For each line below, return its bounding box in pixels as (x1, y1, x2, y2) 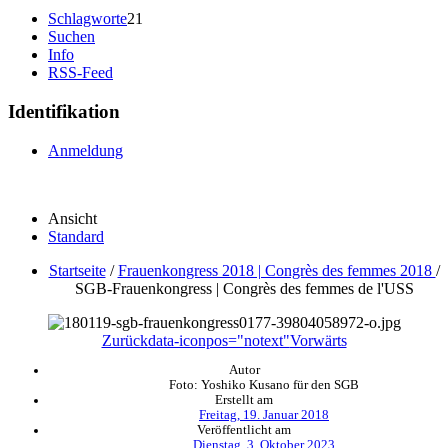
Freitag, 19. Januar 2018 (199, 407, 329, 422)
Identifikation (8, 101, 120, 123)
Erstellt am (215, 392, 273, 407)
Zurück (101, 331, 148, 349)
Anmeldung (48, 141, 123, 159)
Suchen (48, 28, 95, 46)
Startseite (48, 261, 106, 279)
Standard (48, 227, 104, 245)
